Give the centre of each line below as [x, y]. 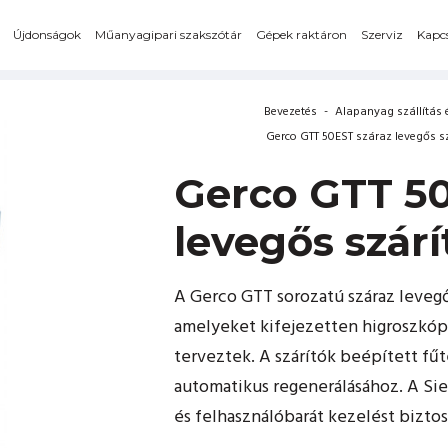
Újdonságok [46, 34]
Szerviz [381, 34]
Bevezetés [290, 112]
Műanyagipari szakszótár [168, 34]
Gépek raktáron [301, 34]
